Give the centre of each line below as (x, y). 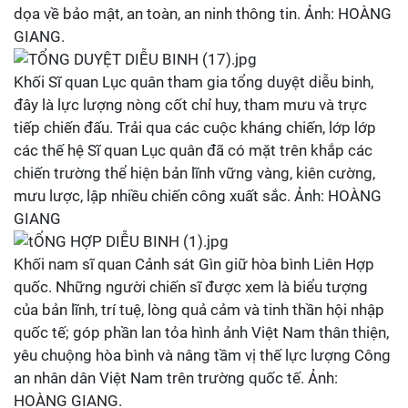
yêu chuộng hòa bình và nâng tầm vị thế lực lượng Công (202, 355)
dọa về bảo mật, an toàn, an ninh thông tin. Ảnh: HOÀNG (203, 14)
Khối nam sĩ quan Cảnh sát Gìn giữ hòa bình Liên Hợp (194, 264)
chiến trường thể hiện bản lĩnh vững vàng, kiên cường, (194, 173)
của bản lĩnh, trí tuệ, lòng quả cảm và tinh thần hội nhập (199, 310)
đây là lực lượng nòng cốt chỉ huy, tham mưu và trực (190, 105)
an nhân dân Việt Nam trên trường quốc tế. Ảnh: (176, 378)
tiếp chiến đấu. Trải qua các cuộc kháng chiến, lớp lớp (195, 127)
